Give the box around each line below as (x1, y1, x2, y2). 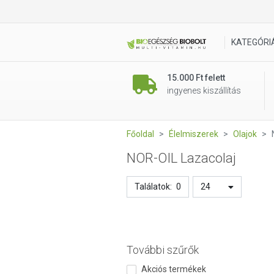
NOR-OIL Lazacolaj (127, 150, 236, 166)
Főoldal (127, 129, 154, 139)
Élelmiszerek (169, 129, 218, 139)
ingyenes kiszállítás (167, 86, 241, 95)
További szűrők (127, 243, 199, 256)
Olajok (233, 129, 257, 139)
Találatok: (135, 182, 172, 191)
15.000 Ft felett (167, 73, 225, 83)
